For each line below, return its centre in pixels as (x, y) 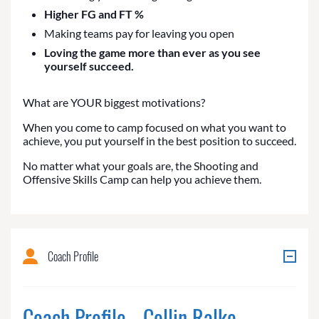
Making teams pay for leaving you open (139, 33)
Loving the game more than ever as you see (152, 53)
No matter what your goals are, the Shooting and (141, 166)
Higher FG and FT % (94, 14)
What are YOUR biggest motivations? (114, 103)
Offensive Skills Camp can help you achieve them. (142, 179)
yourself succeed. (89, 66)
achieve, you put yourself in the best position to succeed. (159, 141)
